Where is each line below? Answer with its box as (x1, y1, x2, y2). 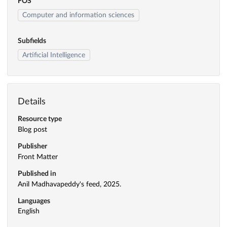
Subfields (18, 37, 46, 45)
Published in (18, 170, 56, 177)
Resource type (18, 116, 62, 123)
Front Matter (18, 153, 58, 161)
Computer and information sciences (22, 11, 135, 19)
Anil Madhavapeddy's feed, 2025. (18, 180, 121, 188)
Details (18, 97, 46, 106)
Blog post (18, 126, 47, 134)
